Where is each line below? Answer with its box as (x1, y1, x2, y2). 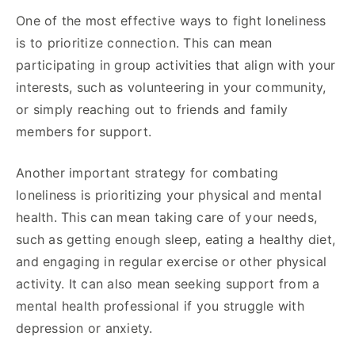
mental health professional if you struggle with (16, 297, 304, 314)
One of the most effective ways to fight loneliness (16, 12, 326, 29)
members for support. (16, 123, 151, 139)
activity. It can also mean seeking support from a (16, 275, 320, 292)
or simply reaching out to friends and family (16, 101, 288, 117)
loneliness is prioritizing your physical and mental (16, 186, 322, 203)
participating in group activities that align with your (16, 56, 336, 73)
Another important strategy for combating (16, 164, 278, 181)
